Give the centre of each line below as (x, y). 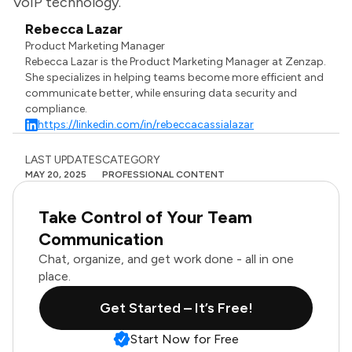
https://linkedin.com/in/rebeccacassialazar (146, 125)
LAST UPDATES (64, 160)
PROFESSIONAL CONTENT (163, 174)
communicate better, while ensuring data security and (161, 93)
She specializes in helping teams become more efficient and (175, 77)
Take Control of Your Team (145, 217)
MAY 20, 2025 (56, 174)
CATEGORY (131, 160)
